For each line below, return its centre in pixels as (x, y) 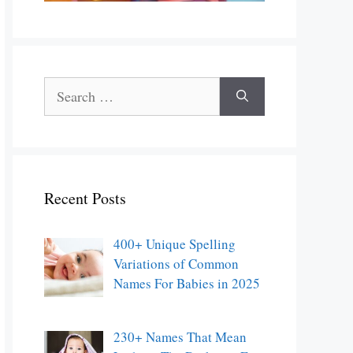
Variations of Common (176, 264)
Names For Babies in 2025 (186, 283)
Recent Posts (85, 198)
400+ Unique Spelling (174, 244)
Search (62, 86)
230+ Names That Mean (180, 337)
